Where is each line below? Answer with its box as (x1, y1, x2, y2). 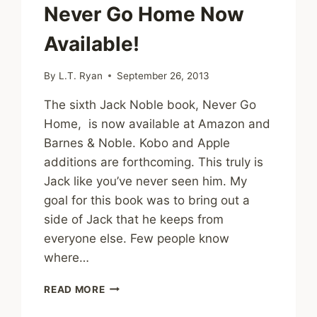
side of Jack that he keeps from (44, 212, 224, 226)
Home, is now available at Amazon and (44, 116, 271, 131)
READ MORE (44, 283, 105, 295)
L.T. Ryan (58, 69, 103, 81)
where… (44, 250, 90, 265)
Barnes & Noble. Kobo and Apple (44, 135, 231, 150)
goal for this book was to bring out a (44, 192, 250, 207)
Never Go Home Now (44, 1, 245, 26)
